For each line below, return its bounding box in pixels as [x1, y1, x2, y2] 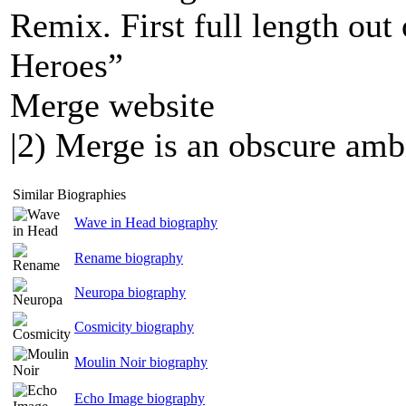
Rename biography [74, 250, 183, 266]
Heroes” [10, 46, 123, 84]
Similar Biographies [13, 187, 126, 202]
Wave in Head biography [74, 215, 217, 230]
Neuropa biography [74, 285, 186, 300]
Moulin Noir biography [74, 354, 208, 370]
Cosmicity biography [74, 319, 194, 334]
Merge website [10, 86, 215, 124]
